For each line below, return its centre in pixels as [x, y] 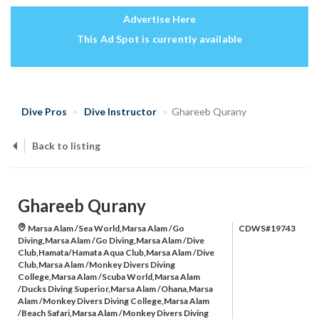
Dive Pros [44, 112]
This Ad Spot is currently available [159, 39]
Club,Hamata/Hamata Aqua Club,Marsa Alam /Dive [116, 253]
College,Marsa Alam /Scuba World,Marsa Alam [109, 277]
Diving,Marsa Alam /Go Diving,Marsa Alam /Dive [111, 241]
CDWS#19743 [267, 229]
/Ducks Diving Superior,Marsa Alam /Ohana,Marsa [115, 289]
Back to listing [66, 146]
